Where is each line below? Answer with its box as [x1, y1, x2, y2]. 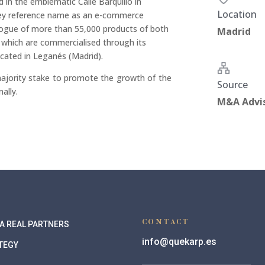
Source [217, 77, 248, 91]
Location [217, 7, 257, 21]
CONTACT [142, 219, 190, 227]
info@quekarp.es [142, 236, 217, 248]
